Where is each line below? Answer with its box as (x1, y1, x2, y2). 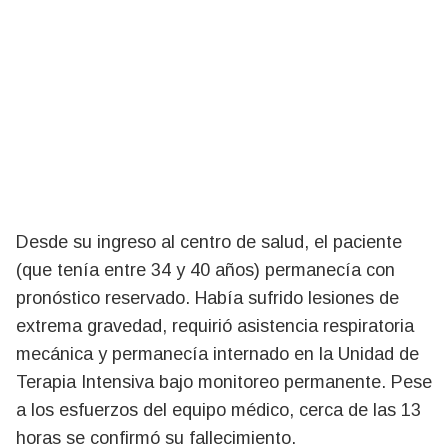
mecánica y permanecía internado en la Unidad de (16, 343, 419, 364)
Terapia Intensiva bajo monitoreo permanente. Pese (16, 371, 432, 392)
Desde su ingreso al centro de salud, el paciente (16, 231, 402, 252)
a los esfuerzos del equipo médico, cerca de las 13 (16, 399, 421, 420)
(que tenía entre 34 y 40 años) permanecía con (16, 259, 395, 280)
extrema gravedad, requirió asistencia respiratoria (16, 315, 414, 336)
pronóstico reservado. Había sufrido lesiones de (16, 287, 399, 308)
